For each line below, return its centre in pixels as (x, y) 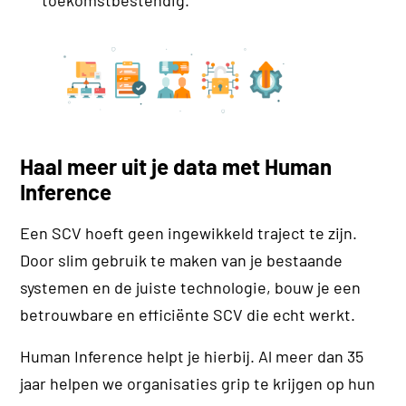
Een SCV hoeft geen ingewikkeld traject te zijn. (189, 233)
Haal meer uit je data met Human (176, 167)
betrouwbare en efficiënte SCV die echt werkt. (188, 315)
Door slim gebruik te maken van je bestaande (182, 261)
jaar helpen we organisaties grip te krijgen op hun (198, 384)
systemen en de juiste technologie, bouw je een (191, 288)
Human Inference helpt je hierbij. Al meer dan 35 (192, 357)
